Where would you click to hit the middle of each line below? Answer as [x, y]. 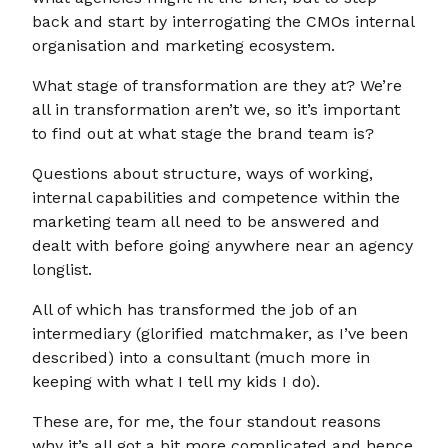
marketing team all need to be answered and [206, 221]
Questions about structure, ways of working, [202, 173]
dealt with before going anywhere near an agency [222, 245]
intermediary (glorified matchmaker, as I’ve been [220, 333]
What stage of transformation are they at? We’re [217, 85]
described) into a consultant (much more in [201, 357]
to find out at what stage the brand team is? [203, 133]
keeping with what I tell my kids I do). [176, 381]
